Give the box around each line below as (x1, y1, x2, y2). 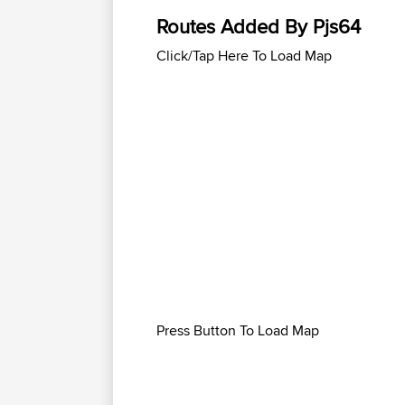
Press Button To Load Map (156, 320, 319, 341)
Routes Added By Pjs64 (156, 12, 361, 41)
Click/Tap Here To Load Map (156, 45, 332, 66)
